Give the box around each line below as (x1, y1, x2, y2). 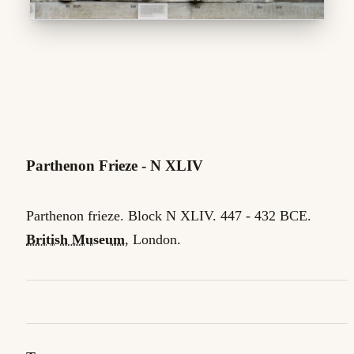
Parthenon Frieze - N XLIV (26, 157, 203, 174)
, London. (125, 232, 181, 248)
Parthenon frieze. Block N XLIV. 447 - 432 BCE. (26, 208, 311, 224)
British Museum (26, 232, 125, 248)
